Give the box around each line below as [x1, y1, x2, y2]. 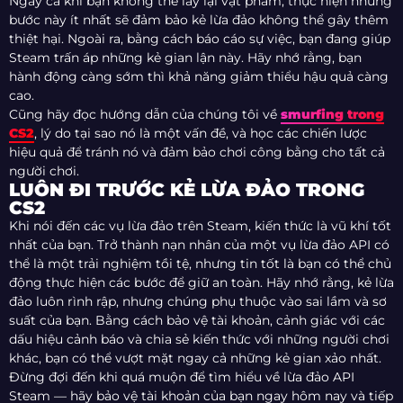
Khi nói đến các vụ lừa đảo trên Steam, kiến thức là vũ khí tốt [9, 218, 391, 235]
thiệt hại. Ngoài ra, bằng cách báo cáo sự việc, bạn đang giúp [9, 31, 390, 48]
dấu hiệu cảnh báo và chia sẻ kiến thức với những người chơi [9, 331, 390, 348]
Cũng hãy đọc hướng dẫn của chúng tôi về [9, 106, 281, 123]
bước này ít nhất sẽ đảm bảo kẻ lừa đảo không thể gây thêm [9, 12, 389, 29]
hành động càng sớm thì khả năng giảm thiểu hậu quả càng [9, 68, 389, 85]
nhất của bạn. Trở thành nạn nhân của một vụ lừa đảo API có [9, 237, 390, 254]
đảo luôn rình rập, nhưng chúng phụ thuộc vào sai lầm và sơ [9, 293, 387, 310]
